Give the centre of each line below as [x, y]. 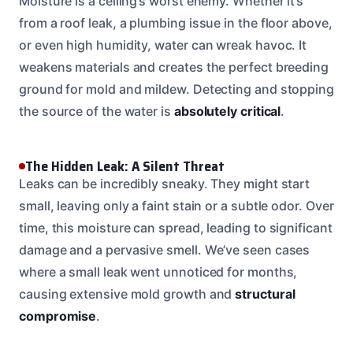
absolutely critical [227, 111]
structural [265, 294]
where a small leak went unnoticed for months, [158, 271]
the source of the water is [97, 111]
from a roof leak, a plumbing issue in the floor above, [176, 22]
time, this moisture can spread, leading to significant [176, 227]
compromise [58, 316]
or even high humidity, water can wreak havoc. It [163, 45]
